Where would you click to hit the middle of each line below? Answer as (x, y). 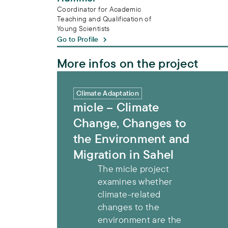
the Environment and (132, 138)
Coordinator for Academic (99, 9)
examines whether (135, 181)
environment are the (140, 219)
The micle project (134, 168)
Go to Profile (78, 39)
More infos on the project (127, 63)
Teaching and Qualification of (104, 19)
